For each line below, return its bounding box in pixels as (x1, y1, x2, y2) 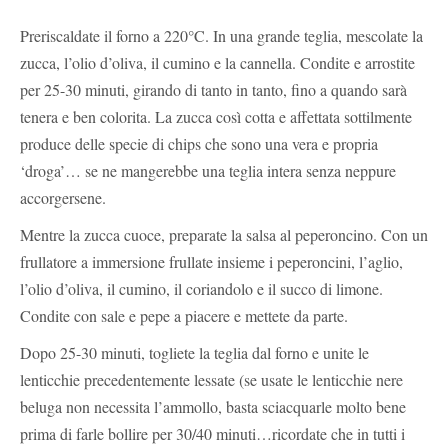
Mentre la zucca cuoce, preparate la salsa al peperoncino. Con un (20, 223, 428, 245)
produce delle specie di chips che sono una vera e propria (20, 132, 378, 154)
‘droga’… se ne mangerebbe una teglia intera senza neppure (20, 159, 396, 181)
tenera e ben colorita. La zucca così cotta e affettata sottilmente (20, 105, 412, 127)
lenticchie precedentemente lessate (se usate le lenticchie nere (20, 368, 403, 390)
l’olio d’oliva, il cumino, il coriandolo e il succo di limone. (20, 277, 383, 299)
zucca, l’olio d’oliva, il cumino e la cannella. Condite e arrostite (20, 51, 415, 73)
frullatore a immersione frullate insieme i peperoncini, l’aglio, (20, 250, 403, 272)
